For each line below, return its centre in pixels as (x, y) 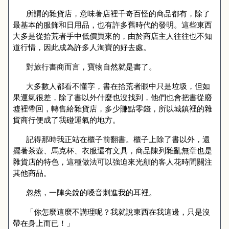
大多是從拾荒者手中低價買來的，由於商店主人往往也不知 (112, 36)
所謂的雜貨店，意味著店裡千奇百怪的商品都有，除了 (118, 13)
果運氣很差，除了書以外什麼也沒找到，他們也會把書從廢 (112, 97)
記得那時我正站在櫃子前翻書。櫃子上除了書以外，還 (118, 139)
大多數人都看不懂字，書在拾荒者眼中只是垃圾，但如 (118, 86)
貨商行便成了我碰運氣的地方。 (66, 120)
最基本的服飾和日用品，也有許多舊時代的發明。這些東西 (112, 25)
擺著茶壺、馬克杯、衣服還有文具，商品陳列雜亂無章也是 (112, 150)
